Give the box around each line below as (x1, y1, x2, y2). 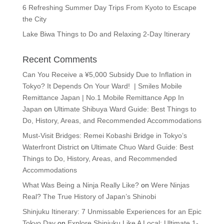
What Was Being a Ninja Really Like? (22, 181, 139, 189)
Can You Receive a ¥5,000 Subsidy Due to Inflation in (22, 70, 191, 79)
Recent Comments (22, 54, 97, 65)
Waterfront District (22, 143, 79, 151)
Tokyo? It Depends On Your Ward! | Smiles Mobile (22, 82, 182, 90)
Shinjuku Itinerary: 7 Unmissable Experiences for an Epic (22, 207, 201, 216)
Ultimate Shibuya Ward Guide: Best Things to (53, 105, 196, 113)
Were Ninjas (150, 181, 189, 189)
